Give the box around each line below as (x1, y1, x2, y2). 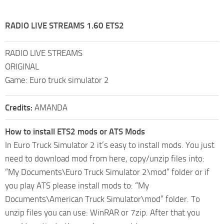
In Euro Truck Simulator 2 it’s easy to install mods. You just (5, 139, 214, 150)
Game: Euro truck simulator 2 (5, 74, 109, 85)
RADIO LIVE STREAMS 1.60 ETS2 (5, 20, 124, 30)
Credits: (5, 102, 34, 112)
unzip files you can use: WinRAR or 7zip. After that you (5, 207, 200, 217)
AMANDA (34, 102, 67, 112)
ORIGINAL (5, 61, 39, 71)
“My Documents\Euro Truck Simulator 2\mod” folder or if (5, 166, 209, 177)
